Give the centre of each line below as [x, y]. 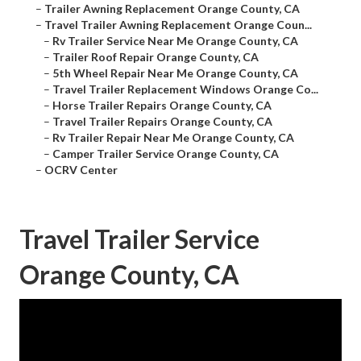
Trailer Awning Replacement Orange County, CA [172, 9]
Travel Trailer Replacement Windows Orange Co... [185, 89]
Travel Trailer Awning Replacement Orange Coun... [178, 25]
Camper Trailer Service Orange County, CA [166, 154]
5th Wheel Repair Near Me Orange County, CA [175, 73]
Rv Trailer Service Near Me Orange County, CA [175, 41]
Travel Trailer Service [139, 239]
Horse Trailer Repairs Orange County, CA [162, 106]
